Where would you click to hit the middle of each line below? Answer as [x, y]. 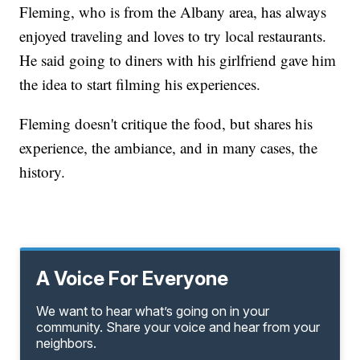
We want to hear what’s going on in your [153, 311]
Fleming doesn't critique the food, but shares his [166, 124]
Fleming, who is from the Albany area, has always [173, 12]
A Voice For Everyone [133, 279]
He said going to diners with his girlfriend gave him [178, 60]
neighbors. [67, 344]
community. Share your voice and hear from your [178, 327]
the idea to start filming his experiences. [140, 84]
